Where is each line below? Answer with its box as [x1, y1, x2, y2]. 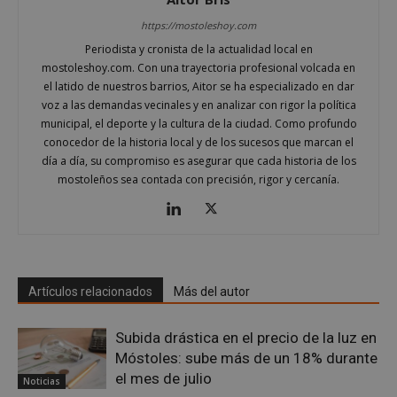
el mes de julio [115, 370, 212, 388]
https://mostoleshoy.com [141, 19, 256, 33]
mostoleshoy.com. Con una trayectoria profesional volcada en [42, 60, 355, 76]
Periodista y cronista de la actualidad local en [84, 42, 313, 58]
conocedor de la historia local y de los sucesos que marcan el [43, 135, 354, 151]
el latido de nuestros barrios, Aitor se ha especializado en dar [43, 79, 354, 95]
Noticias [23, 375, 60, 388]
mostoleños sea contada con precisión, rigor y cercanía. [58, 172, 339, 188]
